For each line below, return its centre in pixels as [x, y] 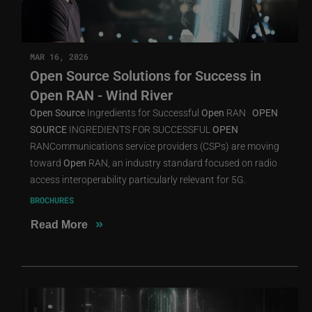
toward [46, 162]
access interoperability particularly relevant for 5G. [138, 179]
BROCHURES [52, 200]
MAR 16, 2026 [59, 56]
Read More [59, 224]
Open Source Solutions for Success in [145, 75]
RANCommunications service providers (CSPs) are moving [154, 146]
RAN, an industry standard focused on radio [181, 162]
